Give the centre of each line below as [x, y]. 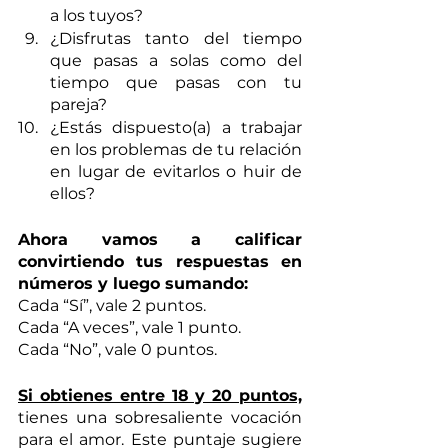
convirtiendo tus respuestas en [160, 261]
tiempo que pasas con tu [176, 82]
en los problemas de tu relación [176, 149]
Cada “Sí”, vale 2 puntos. [112, 305]
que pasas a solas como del [176, 60]
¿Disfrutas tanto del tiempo [176, 38]
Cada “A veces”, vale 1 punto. [129, 327]
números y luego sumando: [133, 283]
